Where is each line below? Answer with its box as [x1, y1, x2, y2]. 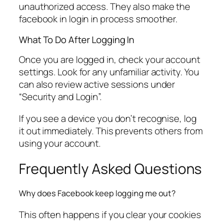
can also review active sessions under [19, 78, 175, 91]
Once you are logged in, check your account [19, 53, 200, 66]
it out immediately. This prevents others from [19, 124, 203, 137]
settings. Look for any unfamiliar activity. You [19, 65, 200, 79]
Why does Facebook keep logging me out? [19, 188, 176, 199]
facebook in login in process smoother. [19, 12, 178, 26]
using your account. [19, 136, 101, 150]
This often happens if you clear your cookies [19, 208, 201, 221]
